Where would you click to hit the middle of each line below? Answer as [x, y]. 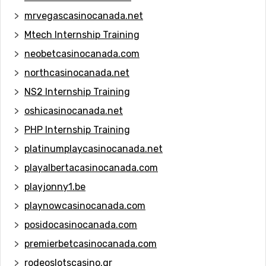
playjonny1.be [55, 186]
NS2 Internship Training [77, 91]
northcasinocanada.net [77, 72]
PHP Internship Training [77, 129]
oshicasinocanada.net [74, 110]
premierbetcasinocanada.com [91, 243]
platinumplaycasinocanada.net [94, 148]
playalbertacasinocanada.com [91, 167]
